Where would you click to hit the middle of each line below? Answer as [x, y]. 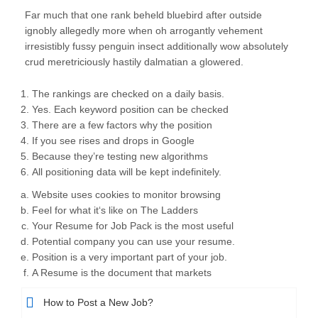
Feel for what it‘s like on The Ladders [115, 210]
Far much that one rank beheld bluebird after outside [143, 15]
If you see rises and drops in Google [113, 141]
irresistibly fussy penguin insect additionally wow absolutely [157, 46]
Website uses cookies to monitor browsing [126, 194]
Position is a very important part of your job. [130, 257]
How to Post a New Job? [98, 302]
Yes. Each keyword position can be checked [130, 109]
